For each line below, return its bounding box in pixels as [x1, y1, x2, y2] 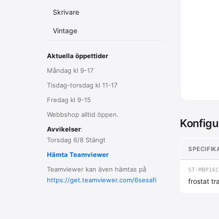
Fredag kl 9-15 [47, 96, 91, 104]
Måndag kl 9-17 [47, 66, 93, 74]
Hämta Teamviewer [47, 151, 109, 158]
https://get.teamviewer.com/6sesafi [47, 176, 156, 184]
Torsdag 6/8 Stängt [47, 136, 106, 144]
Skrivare [53, 8, 79, 16]
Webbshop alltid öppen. [47, 110, 119, 118]
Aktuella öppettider [47, 52, 108, 60]
